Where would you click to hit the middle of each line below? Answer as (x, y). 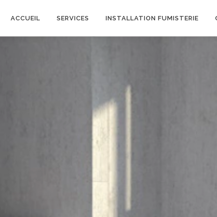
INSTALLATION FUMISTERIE (152, 18)
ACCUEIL (25, 18)
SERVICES (73, 18)
